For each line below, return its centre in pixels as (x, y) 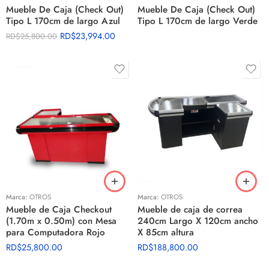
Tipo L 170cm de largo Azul (63, 21)
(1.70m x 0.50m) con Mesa (61, 221)
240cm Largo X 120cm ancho (198, 221)
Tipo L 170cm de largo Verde (198, 21)
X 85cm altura (166, 232)
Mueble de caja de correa (190, 210)
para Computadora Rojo (56, 232)
